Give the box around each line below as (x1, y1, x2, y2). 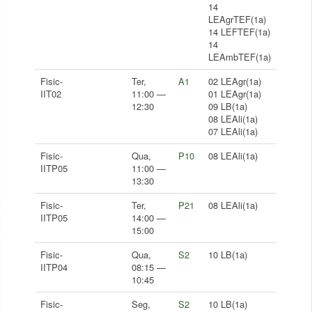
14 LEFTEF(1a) (208, 25, 270, 38)
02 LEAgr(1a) (208, 75, 261, 88)
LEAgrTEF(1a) (208, 13, 266, 26)
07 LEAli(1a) (208, 125, 258, 138)
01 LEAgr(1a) (208, 87, 261, 100)
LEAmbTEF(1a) (208, 50, 271, 63)
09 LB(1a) (208, 100, 247, 113)
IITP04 (40, 260, 68, 274)
